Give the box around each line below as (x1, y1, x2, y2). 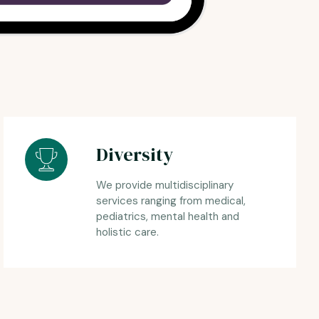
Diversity (96, 142, 174, 168)
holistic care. (96, 225, 159, 240)
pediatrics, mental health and (96, 209, 240, 224)
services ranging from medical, (96, 194, 246, 209)
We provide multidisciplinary (96, 178, 234, 193)
